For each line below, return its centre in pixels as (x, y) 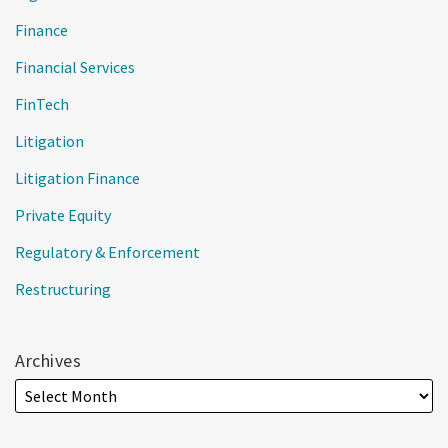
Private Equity (63, 214)
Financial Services (75, 66)
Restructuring (63, 288)
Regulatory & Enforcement (107, 251)
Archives (48, 360)
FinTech (42, 103)
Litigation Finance (77, 177)
